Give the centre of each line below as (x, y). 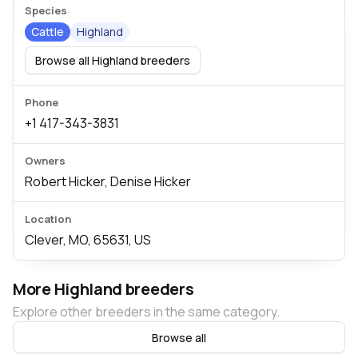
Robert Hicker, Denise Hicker (108, 181)
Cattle (48, 32)
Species (46, 10)
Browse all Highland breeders (113, 60)
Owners (45, 161)
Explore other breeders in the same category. (146, 312)
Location (48, 219)
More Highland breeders (103, 289)
